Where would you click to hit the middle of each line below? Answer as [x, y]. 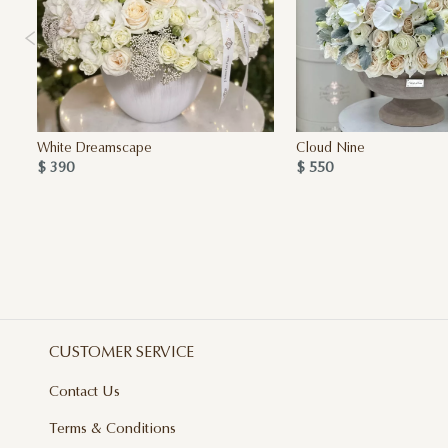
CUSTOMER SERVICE [121, 353]
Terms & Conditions [112, 429]
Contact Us [84, 392]
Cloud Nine [330, 148]
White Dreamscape [95, 148]
